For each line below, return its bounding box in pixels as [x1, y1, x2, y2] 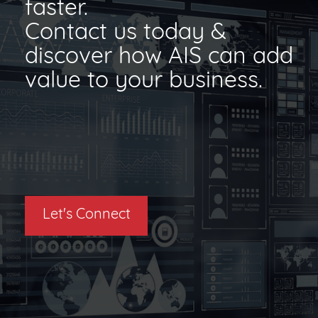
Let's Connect [42, 208, 131, 223]
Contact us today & [25, 21, 226, 45]
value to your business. [25, 70, 263, 93]
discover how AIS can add [25, 45, 293, 69]
